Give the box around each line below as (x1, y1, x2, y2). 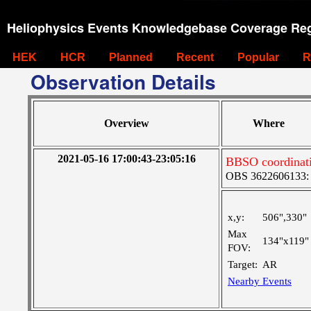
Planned (109, 51, 153, 63)
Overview (103, 117, 149, 129)
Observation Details (31, 67, 216, 96)
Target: (228, 259, 258, 270)
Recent (176, 51, 214, 63)
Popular (237, 51, 279, 63)
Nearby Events (228, 276, 292, 287)
